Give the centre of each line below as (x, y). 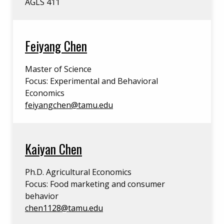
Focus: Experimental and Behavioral (91, 81)
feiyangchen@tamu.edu (69, 105)
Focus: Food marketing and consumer (95, 184)
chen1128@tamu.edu (64, 208)
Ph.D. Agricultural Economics (78, 172)
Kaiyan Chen (53, 148)
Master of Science (58, 69)
